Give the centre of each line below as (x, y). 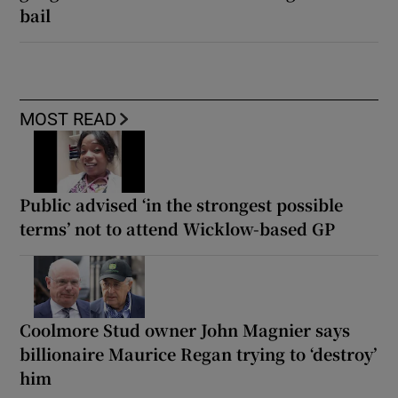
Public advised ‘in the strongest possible (182, 205)
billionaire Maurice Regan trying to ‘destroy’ (199, 354)
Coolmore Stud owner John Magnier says (185, 330)
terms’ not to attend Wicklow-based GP (178, 229)
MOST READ (68, 119)
